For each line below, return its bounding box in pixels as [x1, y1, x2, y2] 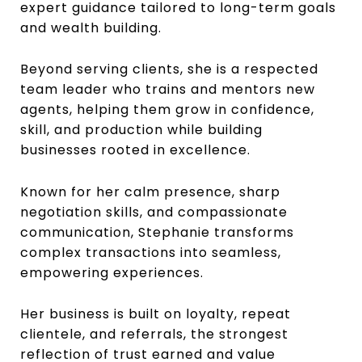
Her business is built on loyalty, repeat [20, 305, 291, 324]
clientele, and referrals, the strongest [20, 325, 288, 344]
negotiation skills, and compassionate [20, 202, 288, 221]
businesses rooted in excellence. [20, 141, 250, 160]
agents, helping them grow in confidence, [20, 100, 314, 120]
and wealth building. [20, 18, 162, 37]
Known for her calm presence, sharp [20, 182, 280, 201]
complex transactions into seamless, [20, 242, 281, 262]
